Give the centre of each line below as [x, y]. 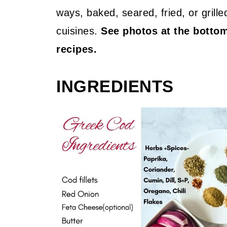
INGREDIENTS [115, 87]
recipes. [77, 49]
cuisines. [79, 31]
